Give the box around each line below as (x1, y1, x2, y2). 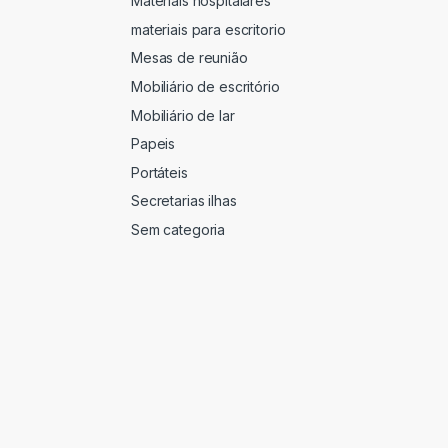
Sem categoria (131, 221, 226, 238)
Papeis (131, 135, 176, 153)
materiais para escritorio (131, 20, 286, 38)
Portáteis (131, 163, 188, 181)
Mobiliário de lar (131, 106, 235, 124)
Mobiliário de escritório (131, 78, 280, 96)
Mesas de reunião (131, 49, 248, 67)
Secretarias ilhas (131, 192, 237, 210)
